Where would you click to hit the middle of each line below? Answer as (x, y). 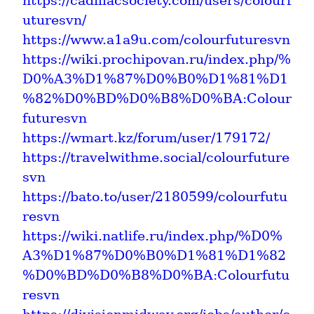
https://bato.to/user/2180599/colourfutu (155, 196)
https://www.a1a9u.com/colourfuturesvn (156, 39)
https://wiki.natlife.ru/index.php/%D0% (152, 235)
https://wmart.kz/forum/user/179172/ (146, 137)
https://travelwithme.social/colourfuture (156, 157)
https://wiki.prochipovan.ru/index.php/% (157, 59)
